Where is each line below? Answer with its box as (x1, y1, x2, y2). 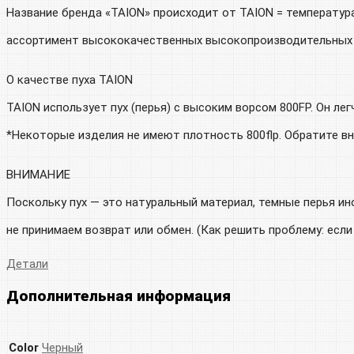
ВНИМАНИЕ (6, 167, 70, 182)
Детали (6, 256, 48, 271)
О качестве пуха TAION (6, 72, 133, 87)
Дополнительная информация (6, 287, 231, 306)
